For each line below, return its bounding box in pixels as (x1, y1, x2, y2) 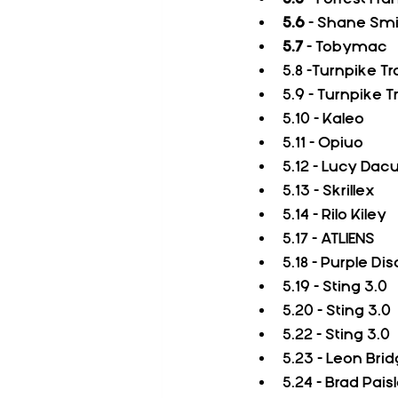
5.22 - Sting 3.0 (283, 326, 390, 343)
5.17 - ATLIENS (283, 230, 375, 247)
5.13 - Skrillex (283, 182, 375, 199)
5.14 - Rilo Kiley (283, 206, 386, 223)
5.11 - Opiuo (283, 134, 363, 151)
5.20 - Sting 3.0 (283, 302, 391, 319)
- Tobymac (303, 38, 394, 55)
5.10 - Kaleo (283, 110, 364, 127)
